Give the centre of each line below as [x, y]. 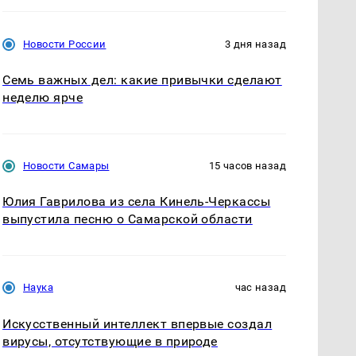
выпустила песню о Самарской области [128, 219]
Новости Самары [66, 166]
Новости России [65, 44]
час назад [260, 288]
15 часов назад [247, 166]
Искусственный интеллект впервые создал [137, 323]
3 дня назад [255, 44]
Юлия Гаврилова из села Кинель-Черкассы [137, 202]
